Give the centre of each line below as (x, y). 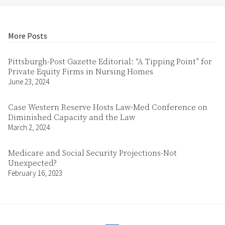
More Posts (28, 36)
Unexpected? (32, 163)
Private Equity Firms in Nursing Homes (81, 72)
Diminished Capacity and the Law (72, 118)
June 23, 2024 (29, 82)
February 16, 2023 (35, 173)
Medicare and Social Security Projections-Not (92, 153)
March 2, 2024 (29, 127)
